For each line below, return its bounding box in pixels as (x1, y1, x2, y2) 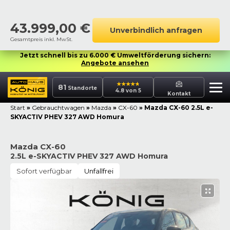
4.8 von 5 (115, 87, 142, 94)
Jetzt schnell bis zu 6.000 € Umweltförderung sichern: (20, 51, 210, 59)
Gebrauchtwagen (32, 104, 85, 111)
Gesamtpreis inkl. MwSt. (10, 36, 72, 43)
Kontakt (167, 90, 191, 97)
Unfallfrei (84, 167, 113, 175)
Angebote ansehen (81, 59, 149, 67)
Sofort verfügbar (16, 167, 72, 175)
